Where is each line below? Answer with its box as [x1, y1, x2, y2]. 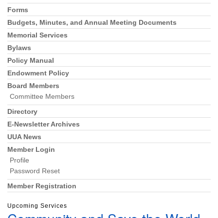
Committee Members [10, 92, 74, 100]
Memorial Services [7, 31, 68, 39]
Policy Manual [7, 56, 54, 64]
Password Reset [10, 167, 60, 175]
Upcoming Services [7, 202, 67, 209]
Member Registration [7, 182, 76, 190]
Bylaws [7, 44, 31, 52]
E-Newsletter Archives [7, 120, 80, 128]
